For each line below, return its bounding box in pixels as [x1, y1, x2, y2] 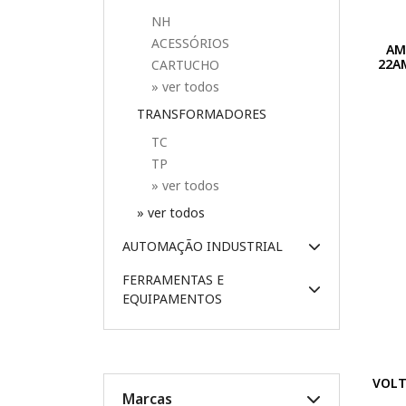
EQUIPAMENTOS [122, 290, 222, 307]
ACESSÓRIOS [151, 34, 229, 52]
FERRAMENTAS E [122, 271, 224, 288]
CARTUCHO [151, 56, 219, 73]
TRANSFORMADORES [137, 105, 266, 122]
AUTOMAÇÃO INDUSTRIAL [122, 237, 283, 255]
